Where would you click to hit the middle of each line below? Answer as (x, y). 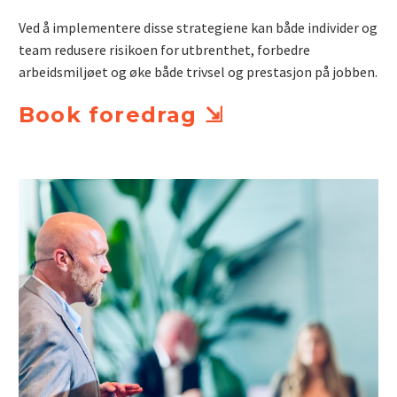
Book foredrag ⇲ (121, 115)
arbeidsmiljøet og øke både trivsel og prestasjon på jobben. (198, 71)
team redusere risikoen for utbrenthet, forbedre (164, 49)
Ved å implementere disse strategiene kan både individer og (198, 27)
